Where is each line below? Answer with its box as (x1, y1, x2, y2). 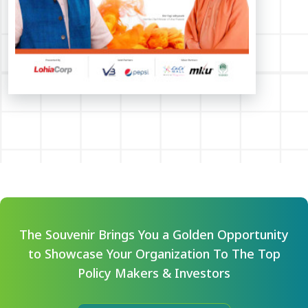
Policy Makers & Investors (78, 265, 230, 281)
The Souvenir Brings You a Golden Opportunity (19, 226, 289, 243)
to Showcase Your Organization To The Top (27, 245, 280, 262)
